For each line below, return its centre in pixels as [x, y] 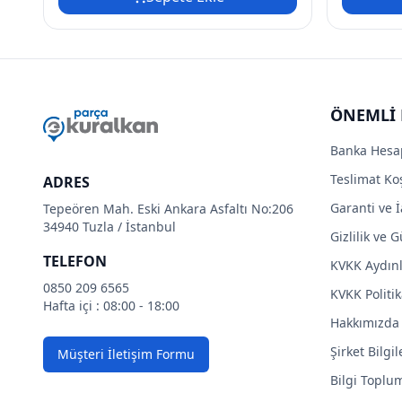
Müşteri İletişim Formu [126, 354]
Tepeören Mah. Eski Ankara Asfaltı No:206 [168, 208]
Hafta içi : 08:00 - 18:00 [111, 305]
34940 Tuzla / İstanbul [109, 226]
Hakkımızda [365, 322]
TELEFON [75, 261]
